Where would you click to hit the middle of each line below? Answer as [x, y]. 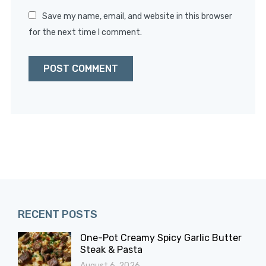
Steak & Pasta [111, 250]
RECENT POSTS [58, 215]
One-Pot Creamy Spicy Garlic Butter [161, 238]
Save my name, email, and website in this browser [137, 17]
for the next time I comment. [85, 33]
